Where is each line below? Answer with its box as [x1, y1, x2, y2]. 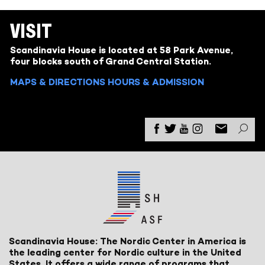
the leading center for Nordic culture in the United [9, 247, 242, 258]
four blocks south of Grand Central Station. [10, 55, 211, 67]
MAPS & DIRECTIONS [10, 76, 105, 88]
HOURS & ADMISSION [108, 76, 204, 88]
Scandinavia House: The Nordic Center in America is [9, 235, 247, 247]
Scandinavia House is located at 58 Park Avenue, [10, 44, 233, 56]
